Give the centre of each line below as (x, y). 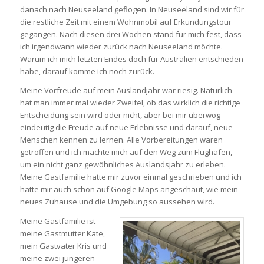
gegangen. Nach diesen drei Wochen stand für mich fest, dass (131, 34)
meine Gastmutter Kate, (62, 233)
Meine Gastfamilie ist (57, 221)
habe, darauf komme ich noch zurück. (87, 72)
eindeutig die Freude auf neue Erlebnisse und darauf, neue (126, 128)
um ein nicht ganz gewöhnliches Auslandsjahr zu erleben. (123, 165)
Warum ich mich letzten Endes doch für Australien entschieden (131, 59)
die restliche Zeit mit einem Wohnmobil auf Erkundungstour (126, 22)
